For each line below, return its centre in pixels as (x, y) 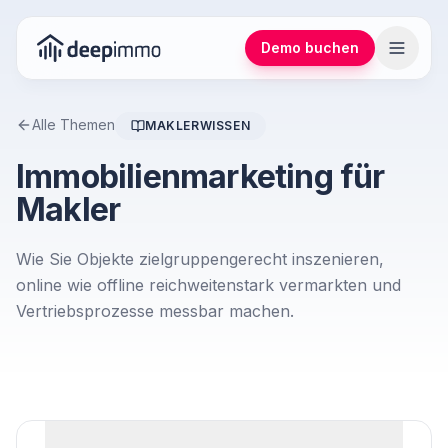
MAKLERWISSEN (198, 125)
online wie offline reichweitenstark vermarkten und (208, 285)
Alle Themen (73, 124)
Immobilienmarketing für (200, 176)
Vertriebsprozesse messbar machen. (155, 311)
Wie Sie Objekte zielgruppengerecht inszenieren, (200, 259)
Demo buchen (310, 47)
